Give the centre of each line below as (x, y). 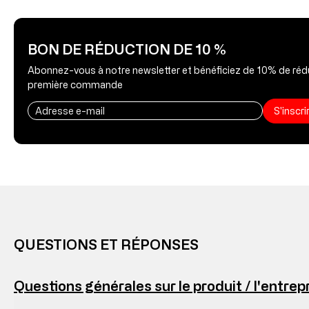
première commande (75, 84)
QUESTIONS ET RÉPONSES (106, 244)
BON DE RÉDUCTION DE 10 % (127, 49)
